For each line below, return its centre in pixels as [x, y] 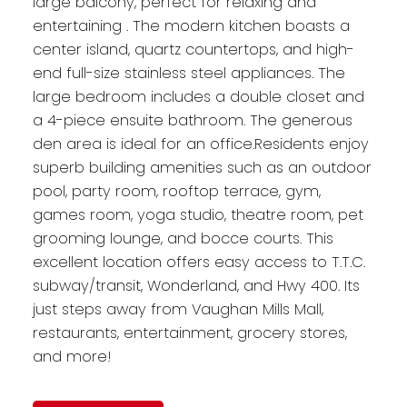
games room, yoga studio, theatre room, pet [198, 214]
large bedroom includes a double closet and [198, 96]
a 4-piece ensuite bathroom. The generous [192, 120]
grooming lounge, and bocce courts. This [183, 238]
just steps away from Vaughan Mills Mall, [178, 309]
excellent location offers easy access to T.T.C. [199, 262]
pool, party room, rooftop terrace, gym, [176, 191]
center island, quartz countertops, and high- [193, 49]
